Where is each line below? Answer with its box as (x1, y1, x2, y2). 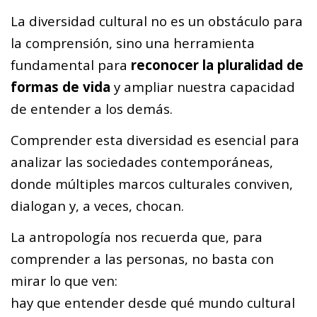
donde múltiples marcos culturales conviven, (11, 175, 293, 193)
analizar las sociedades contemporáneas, (11, 153, 273, 171)
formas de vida (11, 77, 110, 96)
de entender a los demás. (11, 99, 173, 117)
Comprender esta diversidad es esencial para (11, 131, 299, 149)
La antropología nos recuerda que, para (11, 228, 263, 246)
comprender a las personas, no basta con (11, 250, 274, 268)
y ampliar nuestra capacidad (110, 77, 295, 96)
